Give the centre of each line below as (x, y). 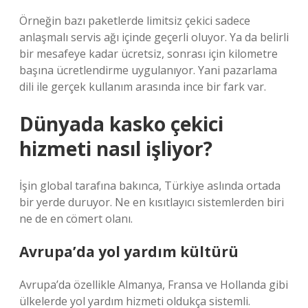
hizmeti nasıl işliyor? (116, 148)
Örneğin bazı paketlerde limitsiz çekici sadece (135, 21)
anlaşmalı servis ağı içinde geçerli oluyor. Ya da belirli (154, 37)
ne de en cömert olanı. (76, 219)
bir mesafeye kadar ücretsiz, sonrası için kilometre (148, 54)
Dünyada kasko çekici (121, 124)
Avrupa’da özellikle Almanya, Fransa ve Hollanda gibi (154, 285)
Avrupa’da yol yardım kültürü (129, 252)
